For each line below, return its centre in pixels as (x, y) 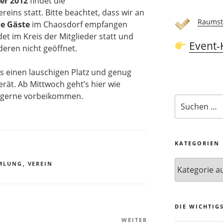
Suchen (186, 99)
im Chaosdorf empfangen (79, 25)
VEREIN (40, 164)
